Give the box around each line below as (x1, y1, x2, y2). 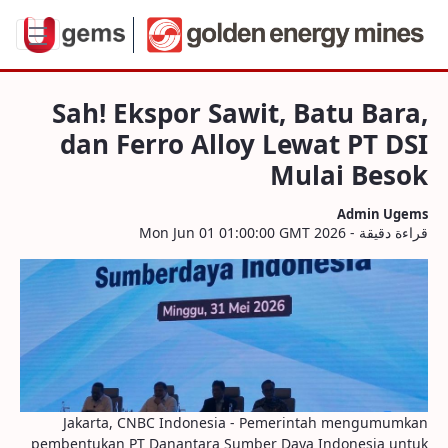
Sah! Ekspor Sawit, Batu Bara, (52, 95, 428, 131)
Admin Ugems (337, 205, 428, 223)
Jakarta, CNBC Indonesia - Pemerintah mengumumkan (63, 413, 428, 432)
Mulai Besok (270, 157, 428, 193)
